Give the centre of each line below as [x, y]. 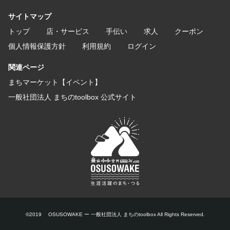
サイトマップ [30, 16]
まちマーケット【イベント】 [55, 82]
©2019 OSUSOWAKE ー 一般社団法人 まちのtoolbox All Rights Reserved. [115, 214]
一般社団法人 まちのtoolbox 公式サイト [72, 97]
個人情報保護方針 [37, 46]
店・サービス [68, 31]
